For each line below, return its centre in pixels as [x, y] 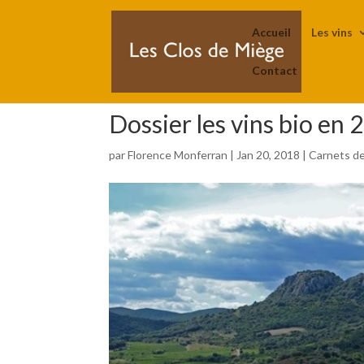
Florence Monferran [178, 155]
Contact [275, 70]
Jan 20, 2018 [269, 155]
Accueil [272, 32]
